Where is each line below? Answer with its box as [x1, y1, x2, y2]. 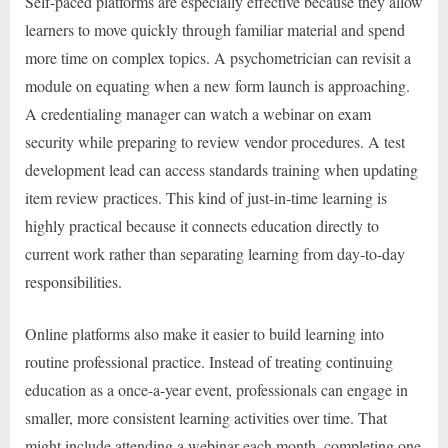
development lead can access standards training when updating [25, 158, 418, 180]
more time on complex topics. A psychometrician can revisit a [25, 46, 411, 68]
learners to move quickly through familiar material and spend [25, 18, 405, 40]
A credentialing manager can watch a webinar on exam [25, 102, 371, 124]
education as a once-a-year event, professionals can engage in [25, 378, 408, 400]
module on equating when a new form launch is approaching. [25, 74, 410, 96]
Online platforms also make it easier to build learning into [25, 322, 384, 344]
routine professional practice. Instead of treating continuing [25, 350, 393, 372]
